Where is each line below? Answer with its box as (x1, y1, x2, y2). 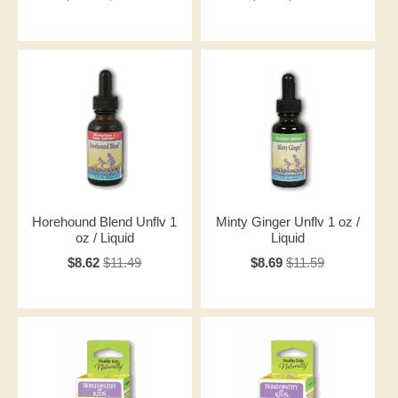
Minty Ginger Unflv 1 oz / (215, 214, 360, 229)
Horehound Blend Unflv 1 (32, 214, 178, 229)
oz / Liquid (75, 230, 134, 245)
